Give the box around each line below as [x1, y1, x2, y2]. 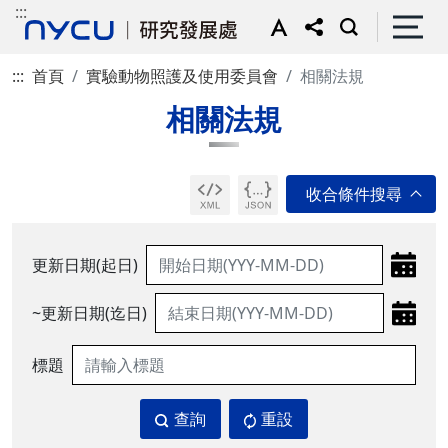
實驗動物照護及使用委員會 [86, 65, 278, 87]
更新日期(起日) [32, 254, 138, 276]
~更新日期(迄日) [32, 302, 147, 324]
